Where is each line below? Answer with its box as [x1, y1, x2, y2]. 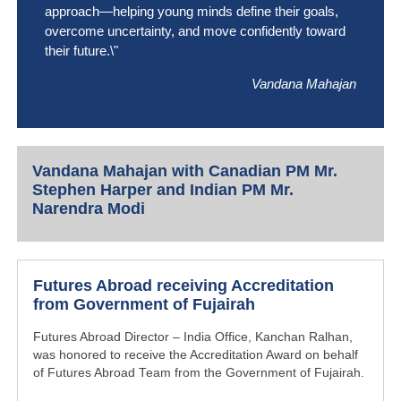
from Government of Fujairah [33, 295, 256, 314]
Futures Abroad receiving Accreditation [33, 277, 335, 295]
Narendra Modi [32, 200, 146, 218]
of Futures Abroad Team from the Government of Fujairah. [33, 366, 365, 380]
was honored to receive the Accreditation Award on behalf [33, 348, 359, 363]
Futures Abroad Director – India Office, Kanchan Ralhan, [33, 330, 354, 345]
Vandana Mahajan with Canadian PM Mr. [32, 162, 338, 181]
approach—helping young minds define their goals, [44, 4, 338, 20]
